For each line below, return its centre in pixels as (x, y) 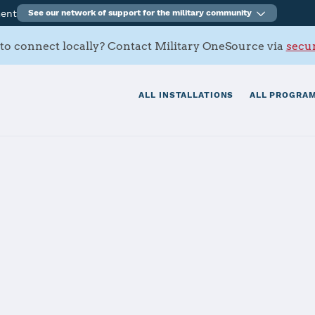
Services (65, 270)
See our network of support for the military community (140, 13)
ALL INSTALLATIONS (186, 95)
